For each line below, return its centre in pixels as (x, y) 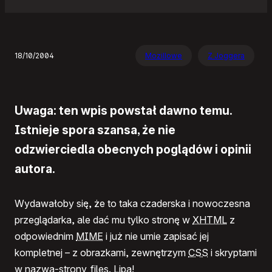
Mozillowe (164, 56)
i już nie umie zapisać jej (156, 236)
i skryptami (233, 253)
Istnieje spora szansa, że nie (95, 130)
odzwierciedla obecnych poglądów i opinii (133, 149)
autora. (35, 168)
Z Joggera (226, 56)
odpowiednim (45, 236)
